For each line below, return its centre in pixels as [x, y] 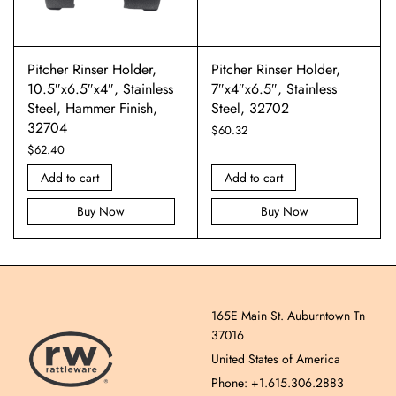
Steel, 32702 [250, 108]
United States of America [276, 359]
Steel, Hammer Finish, [92, 108]
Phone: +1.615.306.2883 [278, 383]
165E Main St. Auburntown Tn [288, 316]
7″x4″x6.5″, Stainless [274, 89]
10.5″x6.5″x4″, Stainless [100, 89]
